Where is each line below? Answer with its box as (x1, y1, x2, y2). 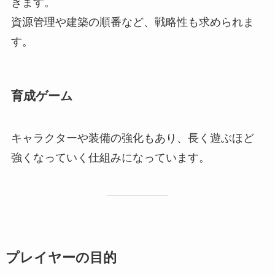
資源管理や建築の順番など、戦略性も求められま (10, 15, 254, 28)
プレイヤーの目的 (5, 250, 117, 265)
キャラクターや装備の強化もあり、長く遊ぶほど (10, 132, 254, 145)
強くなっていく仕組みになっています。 (10, 152, 210, 165)
